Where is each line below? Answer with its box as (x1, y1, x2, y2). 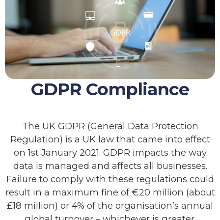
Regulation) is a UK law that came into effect (10, 133, 210, 145)
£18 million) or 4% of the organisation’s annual (7, 199, 213, 211)
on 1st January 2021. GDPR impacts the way (13, 146, 207, 158)
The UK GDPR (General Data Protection (22, 120, 198, 132)
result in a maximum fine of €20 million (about (5, 186, 215, 198)
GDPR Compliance (31, 78, 189, 100)
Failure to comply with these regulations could (6, 173, 214, 185)
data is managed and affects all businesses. (13, 160, 207, 171)
